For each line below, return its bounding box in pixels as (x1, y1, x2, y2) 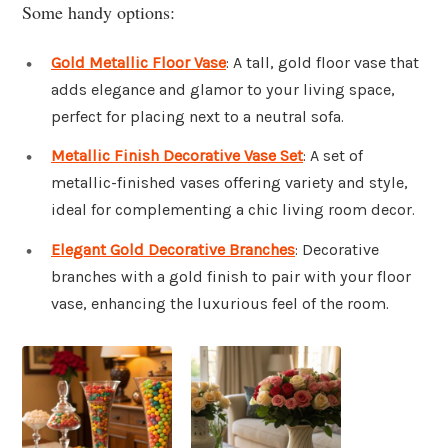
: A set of (303, 146, 363, 166)
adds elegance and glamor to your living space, (51, 79, 395, 99)
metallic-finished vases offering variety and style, (51, 173, 408, 193)
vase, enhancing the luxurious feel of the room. (51, 294, 389, 314)
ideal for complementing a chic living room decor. (51, 200, 415, 220)
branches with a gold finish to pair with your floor (51, 267, 411, 287)
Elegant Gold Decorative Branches (51, 240, 295, 260)
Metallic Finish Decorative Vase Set (51, 146, 303, 166)
